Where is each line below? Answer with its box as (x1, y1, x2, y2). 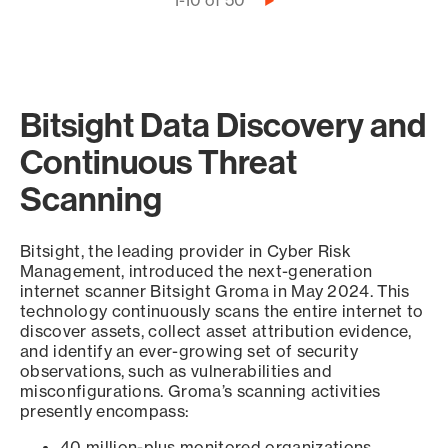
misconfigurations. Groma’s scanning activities (20, 381, 381, 401)
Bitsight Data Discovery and (20, 103, 426, 146)
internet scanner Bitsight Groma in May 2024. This (20, 281, 410, 301)
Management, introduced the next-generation (20, 261, 373, 281)
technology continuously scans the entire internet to (20, 301, 424, 321)
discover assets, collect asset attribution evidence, (20, 321, 412, 341)
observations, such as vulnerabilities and (20, 361, 333, 381)
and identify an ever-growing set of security (20, 341, 359, 361)
